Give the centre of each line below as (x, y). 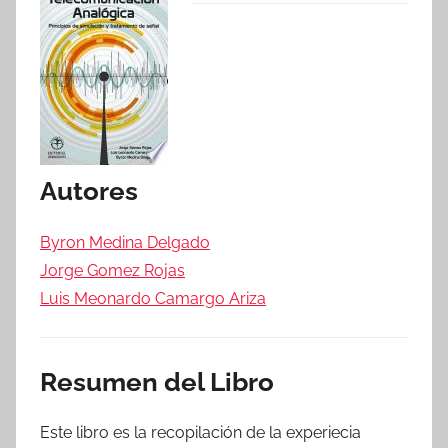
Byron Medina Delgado (125, 242)
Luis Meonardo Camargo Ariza (153, 298)
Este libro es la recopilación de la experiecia (200, 432)
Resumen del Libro (157, 381)
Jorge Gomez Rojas (112, 270)
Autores (89, 191)
